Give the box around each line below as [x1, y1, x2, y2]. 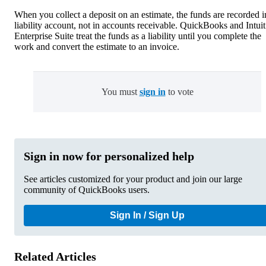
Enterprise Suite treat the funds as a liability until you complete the [14, 31, 261, 42]
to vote [165, 87, 194, 97]
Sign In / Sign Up [110, 210, 185, 221]
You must [101, 87, 140, 97]
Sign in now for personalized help [24, 150, 194, 163]
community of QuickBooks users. [24, 185, 150, 195]
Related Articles [14, 250, 96, 264]
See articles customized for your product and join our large [24, 174, 242, 185]
